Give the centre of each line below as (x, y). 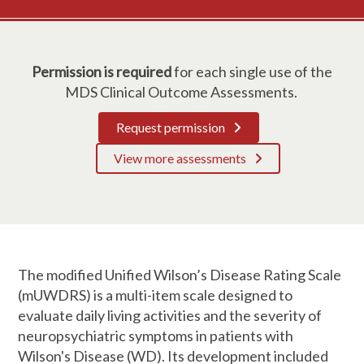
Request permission (170, 127)
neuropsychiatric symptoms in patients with (156, 336)
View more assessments (180, 158)
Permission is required (102, 71)
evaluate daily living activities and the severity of (170, 315)
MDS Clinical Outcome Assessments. (182, 92)
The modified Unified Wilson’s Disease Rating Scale (180, 275)
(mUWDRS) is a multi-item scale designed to (156, 295)
